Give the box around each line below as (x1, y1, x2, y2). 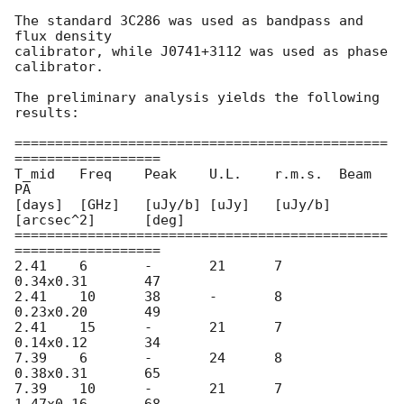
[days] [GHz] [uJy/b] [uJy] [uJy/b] (14, 197, 63, 214)
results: (14, 105, 79, 122)
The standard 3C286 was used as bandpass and (14, 13, 363, 30)
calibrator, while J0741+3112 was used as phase (14, 43, 388, 60)
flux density (14, 28, 112, 45)
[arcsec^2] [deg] (14, 212, 96, 229)
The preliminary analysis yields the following (14, 89, 380, 106)
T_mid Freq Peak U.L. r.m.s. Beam (14, 166, 55, 183)
